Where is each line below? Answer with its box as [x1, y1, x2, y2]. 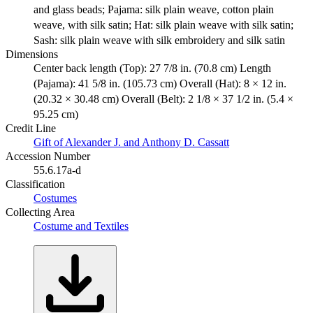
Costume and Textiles [34, 219, 129, 232]
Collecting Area [6, 205, 75, 218]
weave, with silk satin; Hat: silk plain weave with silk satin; [34, 18, 293, 31]
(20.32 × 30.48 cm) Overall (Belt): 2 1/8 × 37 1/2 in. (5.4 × [34, 92, 293, 105]
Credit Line [6, 122, 56, 134]
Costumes [34, 191, 77, 204]
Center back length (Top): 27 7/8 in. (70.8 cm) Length [34, 61, 271, 74]
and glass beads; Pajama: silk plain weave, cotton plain [34, 3, 274, 15]
